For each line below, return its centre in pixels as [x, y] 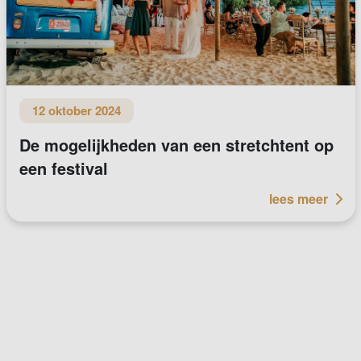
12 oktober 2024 [76, 110]
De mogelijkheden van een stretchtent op [176, 144]
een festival [63, 168]
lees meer [298, 198]
